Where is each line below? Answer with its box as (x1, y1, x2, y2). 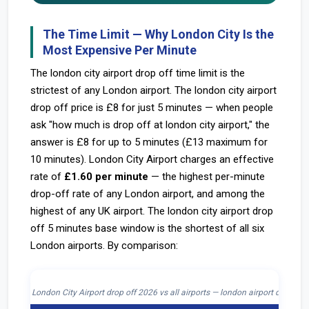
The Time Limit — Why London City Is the (43, 27, 274, 41)
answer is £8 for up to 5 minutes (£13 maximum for (30, 136, 268, 148)
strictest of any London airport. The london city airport (30, 84, 277, 97)
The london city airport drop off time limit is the (30, 67, 245, 79)
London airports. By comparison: (30, 239, 178, 252)
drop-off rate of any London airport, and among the (30, 188, 265, 200)
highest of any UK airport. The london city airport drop (30, 205, 273, 217)
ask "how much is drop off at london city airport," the (30, 119, 270, 131)
